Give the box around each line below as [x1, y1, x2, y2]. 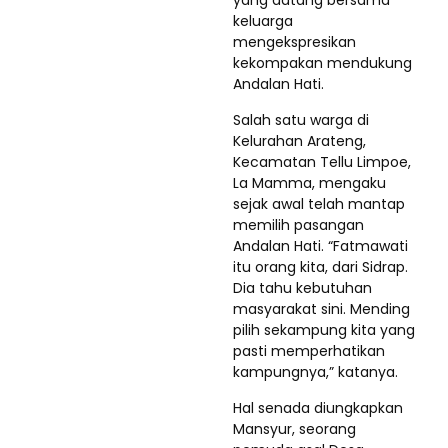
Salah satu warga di [233, 110, 369, 130]
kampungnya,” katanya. [233, 362, 398, 382]
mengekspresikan [233, 32, 356, 52]
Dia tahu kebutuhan [233, 278, 372, 298]
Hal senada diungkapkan [233, 398, 403, 418]
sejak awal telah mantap [233, 194, 405, 214]
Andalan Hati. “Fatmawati [233, 236, 408, 256]
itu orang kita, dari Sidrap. [233, 257, 408, 277]
